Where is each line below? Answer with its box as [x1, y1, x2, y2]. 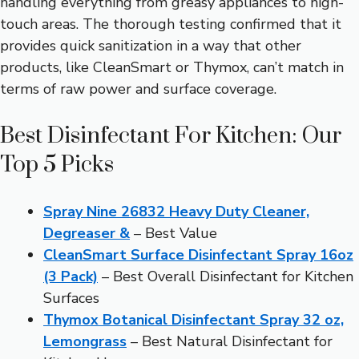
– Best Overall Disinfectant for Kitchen [98, 266, 353, 286]
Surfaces [43, 288, 99, 308]
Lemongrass [43, 331, 127, 351]
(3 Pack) [43, 266, 98, 286]
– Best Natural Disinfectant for [127, 331, 333, 351]
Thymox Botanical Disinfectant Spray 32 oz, [43, 309, 344, 329]
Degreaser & [43, 223, 130, 243]
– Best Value [130, 223, 217, 243]
